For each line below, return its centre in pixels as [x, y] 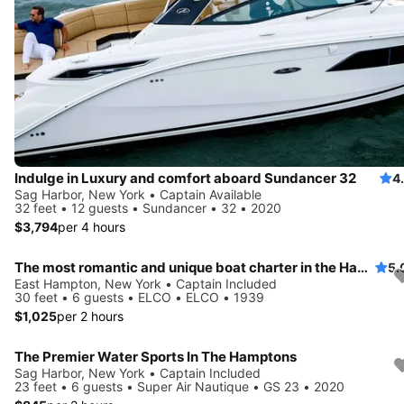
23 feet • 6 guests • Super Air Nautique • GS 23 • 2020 [179, 386]
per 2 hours [90, 316]
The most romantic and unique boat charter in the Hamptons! [363, 267]
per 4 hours [92, 226]
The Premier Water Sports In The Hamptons [156, 356]
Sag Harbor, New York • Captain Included [138, 372]
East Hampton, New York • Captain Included [146, 283]
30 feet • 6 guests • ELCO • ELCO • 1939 [139, 297]
